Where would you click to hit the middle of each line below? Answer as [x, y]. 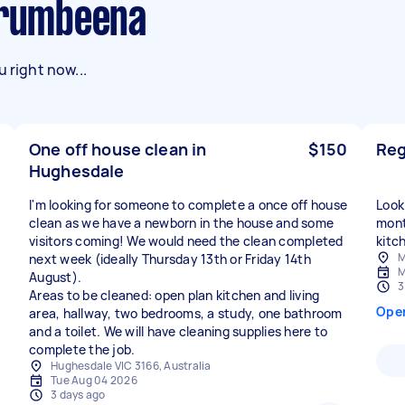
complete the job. [82, 349]
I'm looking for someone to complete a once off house [188, 205]
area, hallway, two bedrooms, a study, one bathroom [186, 313]
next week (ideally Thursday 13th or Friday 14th [170, 259]
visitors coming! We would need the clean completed [186, 241]
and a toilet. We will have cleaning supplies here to [178, 331]
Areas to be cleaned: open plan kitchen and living [174, 295]
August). [55, 277]
